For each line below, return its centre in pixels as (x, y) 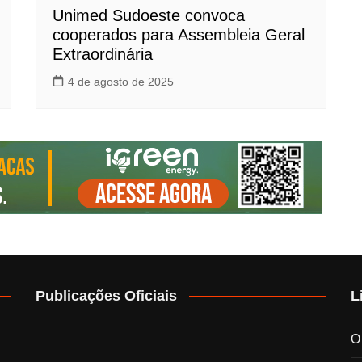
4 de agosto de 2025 (121, 81)
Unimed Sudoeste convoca (149, 15)
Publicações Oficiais (106, 295)
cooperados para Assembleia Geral (179, 34)
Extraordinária (103, 54)
